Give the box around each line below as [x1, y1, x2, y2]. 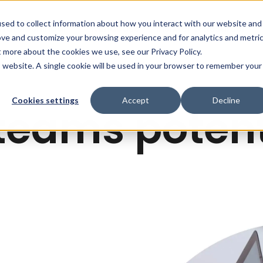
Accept [122, 95, 149, 106]
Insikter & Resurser [156, 22, 247, 35]
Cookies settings [12, 95, 79, 106]
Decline [212, 95, 240, 106]
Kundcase [92, 22, 140, 35]
